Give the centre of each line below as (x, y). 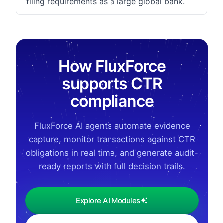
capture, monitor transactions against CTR (112, 139)
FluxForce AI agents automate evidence (112, 126)
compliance (112, 101)
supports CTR (112, 83)
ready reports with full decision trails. (112, 166)
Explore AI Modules (108, 201)
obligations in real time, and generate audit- (112, 153)
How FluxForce (112, 66)
